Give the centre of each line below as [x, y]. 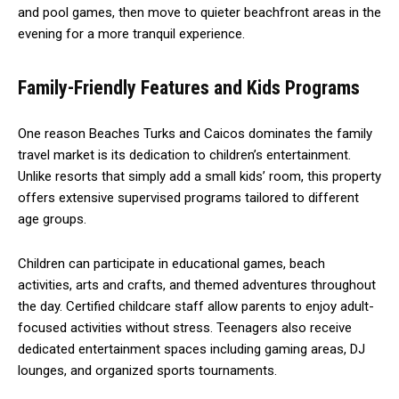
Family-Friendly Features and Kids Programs [189, 87]
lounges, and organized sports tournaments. [147, 370]
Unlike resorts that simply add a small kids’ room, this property [199, 176]
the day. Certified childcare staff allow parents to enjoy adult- [196, 306]
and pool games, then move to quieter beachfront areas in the [199, 12]
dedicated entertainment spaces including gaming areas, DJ [191, 349]
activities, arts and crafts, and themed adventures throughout [197, 285]
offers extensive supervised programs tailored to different [188, 197]
